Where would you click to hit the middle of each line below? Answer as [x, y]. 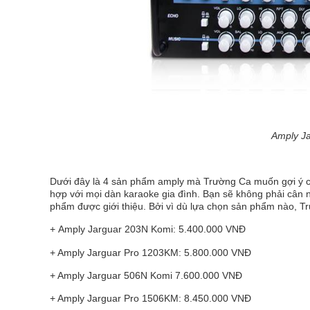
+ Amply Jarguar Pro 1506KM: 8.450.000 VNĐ [151, 298]
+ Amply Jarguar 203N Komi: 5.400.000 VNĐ [148, 229]
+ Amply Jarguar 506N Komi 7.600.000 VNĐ [146, 275]
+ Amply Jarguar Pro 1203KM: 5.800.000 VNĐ [151, 253]
